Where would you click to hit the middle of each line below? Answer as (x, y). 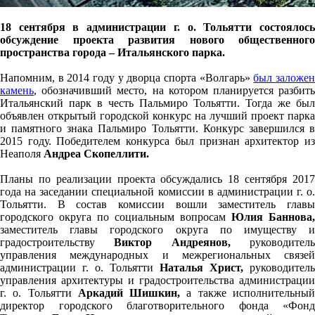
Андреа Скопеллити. (96, 154)
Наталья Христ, (201, 268)
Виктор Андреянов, (172, 242)
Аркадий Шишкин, (129, 293)
